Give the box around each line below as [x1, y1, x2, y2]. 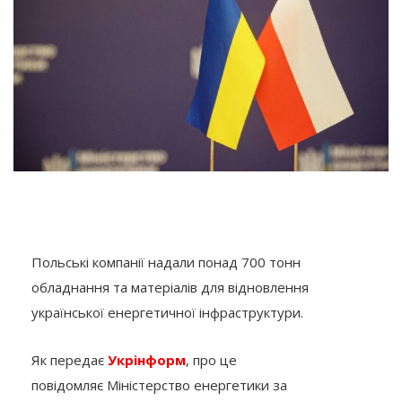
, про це [186, 350, 237, 369]
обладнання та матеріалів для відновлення [31, 277, 309, 296]
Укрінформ [108, 350, 186, 369]
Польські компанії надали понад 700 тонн [31, 252, 301, 271]
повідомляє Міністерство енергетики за [31, 375, 287, 394]
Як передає [31, 350, 108, 369]
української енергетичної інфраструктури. [31, 302, 303, 321]
